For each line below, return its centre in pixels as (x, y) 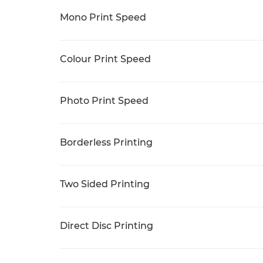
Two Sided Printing (105, 184)
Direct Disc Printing (107, 225)
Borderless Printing (106, 142)
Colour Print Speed (105, 59)
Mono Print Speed (103, 17)
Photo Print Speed (104, 100)
